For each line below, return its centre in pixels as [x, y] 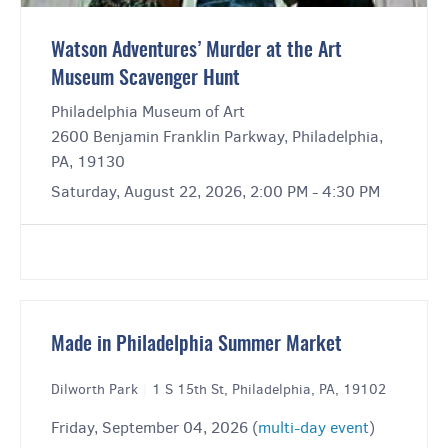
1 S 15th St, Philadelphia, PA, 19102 [269, 390]
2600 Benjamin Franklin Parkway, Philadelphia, [217, 137]
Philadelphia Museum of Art [148, 112]
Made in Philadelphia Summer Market [196, 345]
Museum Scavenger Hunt [145, 79]
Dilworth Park [96, 390]
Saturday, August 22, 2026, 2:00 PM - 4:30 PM [215, 192]
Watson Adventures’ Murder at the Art [196, 51]
